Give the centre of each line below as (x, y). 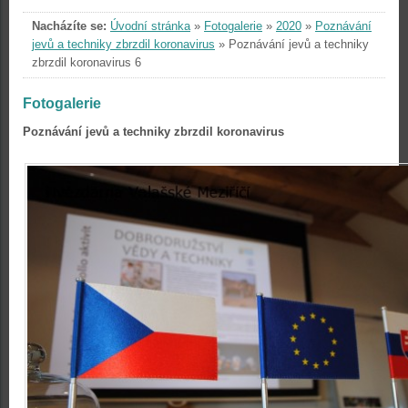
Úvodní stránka (150, 26)
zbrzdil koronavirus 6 (87, 62)
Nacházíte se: (69, 26)
